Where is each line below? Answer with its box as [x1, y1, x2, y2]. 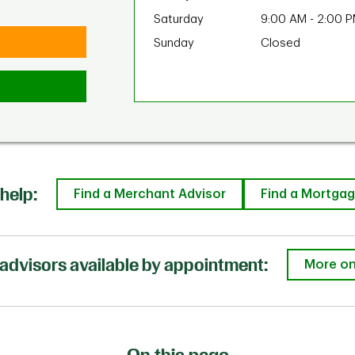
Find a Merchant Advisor [73, 188, 226, 200]
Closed [261, 37, 300, 49]
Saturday [154, 13, 204, 25]
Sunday [154, 37, 194, 49]
